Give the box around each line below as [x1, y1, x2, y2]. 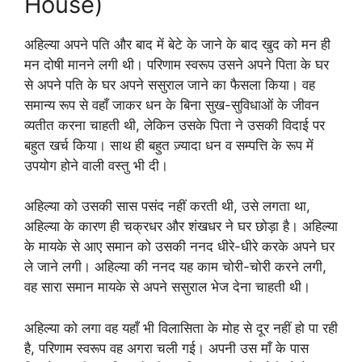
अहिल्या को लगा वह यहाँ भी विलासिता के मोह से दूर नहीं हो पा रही [24, 319, 338, 336]
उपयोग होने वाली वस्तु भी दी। [24, 157, 168, 174]
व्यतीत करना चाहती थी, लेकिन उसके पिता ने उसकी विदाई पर [24, 116, 325, 133]
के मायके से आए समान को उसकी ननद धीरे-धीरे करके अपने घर [24, 238, 335, 255]
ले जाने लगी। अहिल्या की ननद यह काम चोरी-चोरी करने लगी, [24, 259, 326, 275]
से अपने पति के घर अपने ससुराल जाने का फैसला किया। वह [24, 76, 315, 93]
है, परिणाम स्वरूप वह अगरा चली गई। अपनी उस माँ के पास [24, 339, 309, 356]
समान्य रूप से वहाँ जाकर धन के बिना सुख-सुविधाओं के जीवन [24, 96, 319, 113]
